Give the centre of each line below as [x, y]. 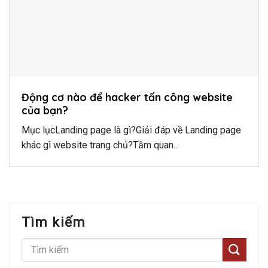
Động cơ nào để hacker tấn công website [127, 97]
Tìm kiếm [54, 222]
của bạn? [45, 110]
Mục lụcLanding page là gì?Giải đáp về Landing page [131, 130]
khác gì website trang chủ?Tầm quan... [100, 145]
